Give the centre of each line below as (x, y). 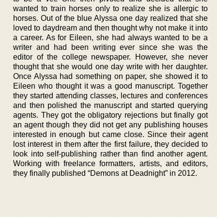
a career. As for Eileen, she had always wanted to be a (110, 38)
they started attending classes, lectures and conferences (110, 96)
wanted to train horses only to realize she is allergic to (110, 8)
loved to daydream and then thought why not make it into (110, 28)
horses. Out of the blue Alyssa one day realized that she (110, 18)
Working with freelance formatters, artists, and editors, (110, 163)
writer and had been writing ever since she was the (110, 47)
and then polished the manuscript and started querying (110, 105)
